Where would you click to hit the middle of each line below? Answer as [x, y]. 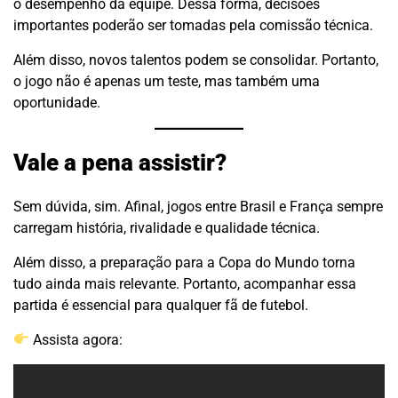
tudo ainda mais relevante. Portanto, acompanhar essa [185, 283]
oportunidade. [57, 103]
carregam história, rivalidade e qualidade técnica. [167, 227]
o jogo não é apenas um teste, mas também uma [167, 82]
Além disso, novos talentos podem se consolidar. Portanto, [196, 60]
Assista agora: [76, 339]
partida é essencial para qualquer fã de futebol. [161, 305]
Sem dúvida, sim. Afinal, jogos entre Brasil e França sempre [198, 206]
